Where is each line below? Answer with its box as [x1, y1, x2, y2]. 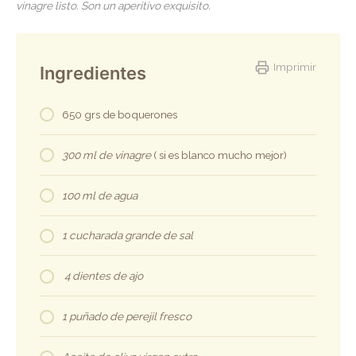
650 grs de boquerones [62, 107, 177, 121]
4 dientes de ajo [62, 269, 143, 283]
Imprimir [273, 60, 316, 73]
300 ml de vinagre [62, 148, 153, 161]
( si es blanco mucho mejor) [153, 148, 287, 161]
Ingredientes [40, 62, 146, 83]
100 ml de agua [62, 188, 137, 202]
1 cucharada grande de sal [62, 229, 193, 242]
